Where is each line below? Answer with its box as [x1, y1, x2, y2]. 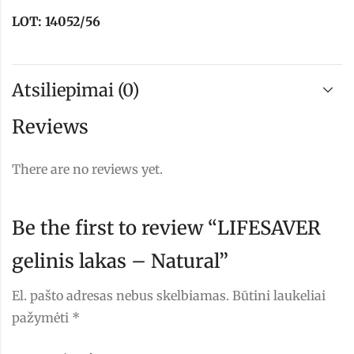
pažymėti [12, 310, 72, 326]
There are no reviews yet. [12, 161, 163, 178]
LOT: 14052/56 [12, 13, 100, 30]
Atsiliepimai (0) [12, 78, 139, 101]
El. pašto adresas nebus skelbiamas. [12, 288, 229, 304]
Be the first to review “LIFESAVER [12, 216, 321, 241]
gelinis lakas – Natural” [12, 249, 228, 274]
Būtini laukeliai [232, 288, 326, 304]
